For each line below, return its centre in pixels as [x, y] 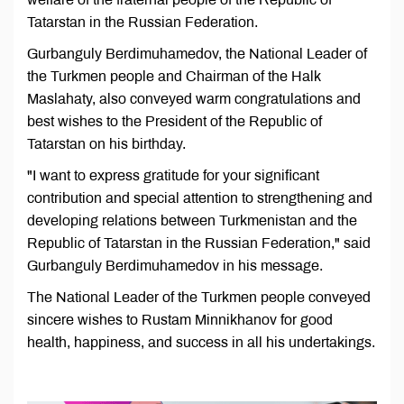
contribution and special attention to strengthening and [200, 198]
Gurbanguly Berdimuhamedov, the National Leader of [197, 54]
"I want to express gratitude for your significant [173, 176]
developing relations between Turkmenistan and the [192, 221]
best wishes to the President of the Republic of [174, 122]
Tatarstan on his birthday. [106, 144]
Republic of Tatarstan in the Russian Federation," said [199, 243]
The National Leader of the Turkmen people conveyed [199, 298]
